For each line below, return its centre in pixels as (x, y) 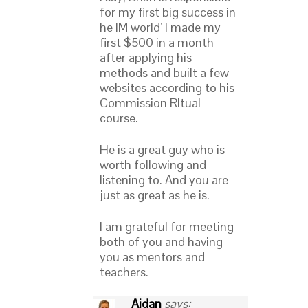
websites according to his (167, 88)
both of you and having (161, 242)
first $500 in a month (157, 43)
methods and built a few (164, 73)
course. (119, 118)
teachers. (124, 272)
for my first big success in (168, 12)
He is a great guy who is (162, 150)
